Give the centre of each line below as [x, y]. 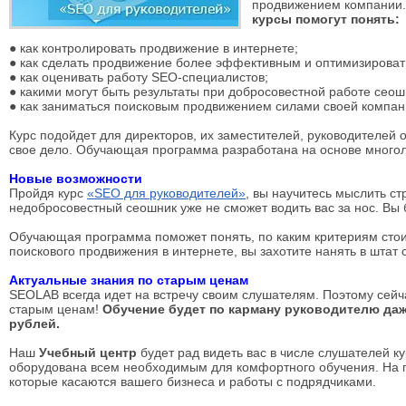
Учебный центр [90, 353]
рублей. [34, 324]
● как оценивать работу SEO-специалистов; [139, 77]
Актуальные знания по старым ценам [129, 280]
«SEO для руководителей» [166, 193]
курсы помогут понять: [326, 19]
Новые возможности [76, 179]
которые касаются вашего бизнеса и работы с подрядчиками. [193, 382]
